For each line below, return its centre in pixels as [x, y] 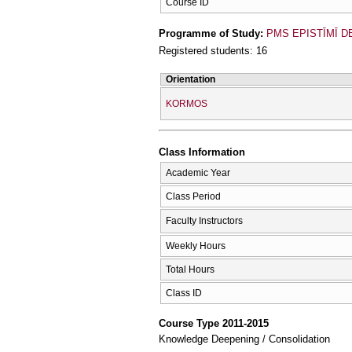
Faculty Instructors [204, 220]
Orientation [191, 79]
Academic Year [198, 172]
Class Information [202, 152]
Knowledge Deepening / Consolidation [244, 339]
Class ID [184, 293]
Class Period [193, 196]
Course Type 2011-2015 [214, 324]
